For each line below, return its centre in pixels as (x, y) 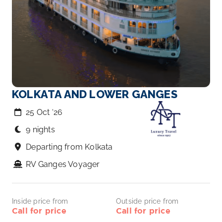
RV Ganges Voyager (63, 164)
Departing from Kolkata (69, 147)
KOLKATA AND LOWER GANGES (95, 94)
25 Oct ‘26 (44, 112)
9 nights (40, 130)
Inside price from (40, 201)
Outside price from (147, 201)
